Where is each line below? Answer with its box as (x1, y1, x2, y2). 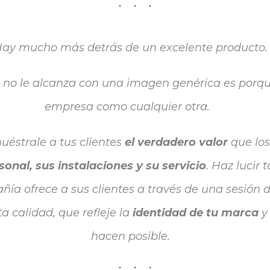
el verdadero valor (125, 135, 228, 149)
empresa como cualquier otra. (45, 99, 216, 113)
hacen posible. (90, 229, 170, 243)
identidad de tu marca (133, 206, 259, 219)
